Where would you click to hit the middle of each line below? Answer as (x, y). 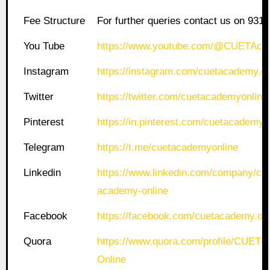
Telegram (44, 148)
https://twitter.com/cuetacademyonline (183, 97)
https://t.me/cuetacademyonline (168, 148)
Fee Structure (55, 21)
